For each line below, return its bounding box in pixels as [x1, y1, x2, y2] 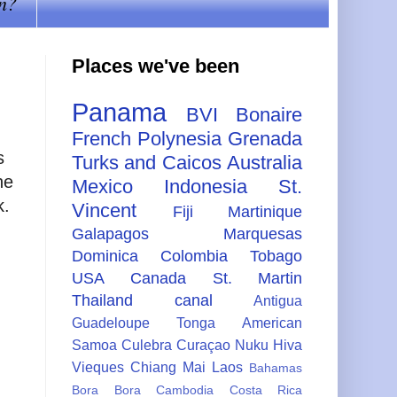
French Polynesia [72, 127, 222, 150]
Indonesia [164, 175, 247, 198]
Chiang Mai [130, 358, 206, 375]
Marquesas [223, 224, 302, 243]
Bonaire [236, 103, 302, 126]
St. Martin [212, 269, 303, 287]
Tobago [250, 246, 302, 265]
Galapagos [72, 224, 149, 243]
